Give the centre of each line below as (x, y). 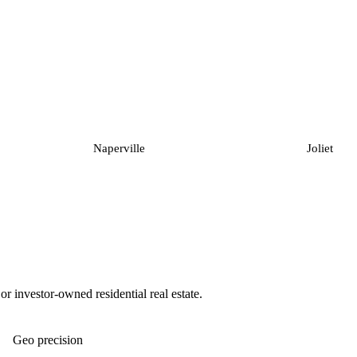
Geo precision (48, 340)
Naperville (119, 148)
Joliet (320, 148)
